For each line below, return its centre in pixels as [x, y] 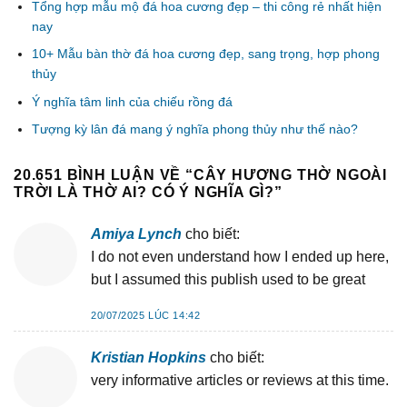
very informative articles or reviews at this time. [240, 380]
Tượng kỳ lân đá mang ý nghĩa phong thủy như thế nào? [195, 129]
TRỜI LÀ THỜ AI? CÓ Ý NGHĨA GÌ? [144, 193]
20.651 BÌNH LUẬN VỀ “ [104, 175]
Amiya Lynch [136, 234]
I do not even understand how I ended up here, [240, 257]
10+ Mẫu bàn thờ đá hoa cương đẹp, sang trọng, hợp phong [206, 54]
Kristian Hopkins [149, 357]
